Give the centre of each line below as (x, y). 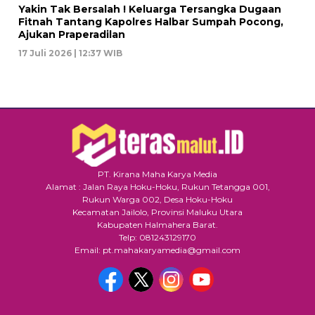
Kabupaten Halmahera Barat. (157, 225)
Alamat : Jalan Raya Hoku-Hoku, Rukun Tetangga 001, (157, 187)
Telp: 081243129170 (157, 238)
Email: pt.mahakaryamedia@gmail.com (157, 250)
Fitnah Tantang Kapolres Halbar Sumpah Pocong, (151, 22)
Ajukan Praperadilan (72, 35)
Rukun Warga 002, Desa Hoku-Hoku (157, 200)
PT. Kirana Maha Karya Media (157, 174)
